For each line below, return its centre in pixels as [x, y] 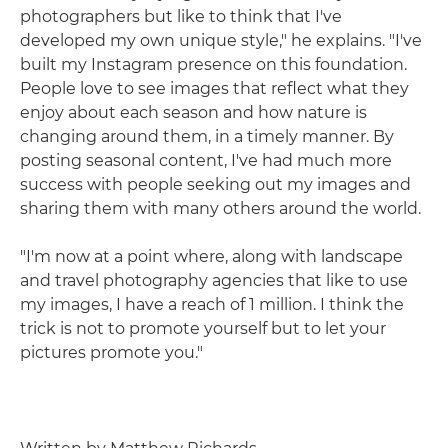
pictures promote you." [111, 352]
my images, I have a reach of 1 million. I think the [212, 304]
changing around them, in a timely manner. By [207, 136]
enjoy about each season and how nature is [193, 112]
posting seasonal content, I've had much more [206, 160]
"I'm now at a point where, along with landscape [211, 256]
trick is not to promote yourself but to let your [203, 328]
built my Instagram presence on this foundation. [213, 64]
